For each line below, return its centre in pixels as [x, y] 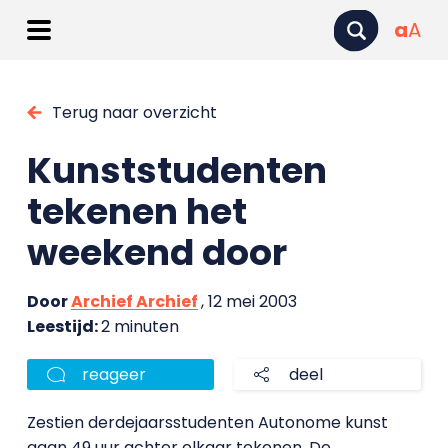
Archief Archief [134, 301]
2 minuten [139, 326]
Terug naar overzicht [134, 112]
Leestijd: [63, 326]
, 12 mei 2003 [248, 301]
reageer [113, 374]
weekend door [156, 252]
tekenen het [136, 211]
